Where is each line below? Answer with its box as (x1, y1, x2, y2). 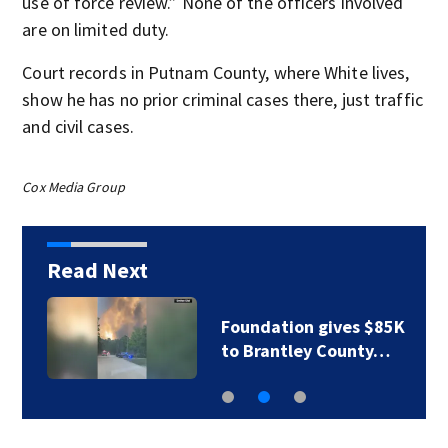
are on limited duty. (22, 18, 170, 41)
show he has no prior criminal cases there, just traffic (22, 88, 423, 111)
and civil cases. (22, 115, 134, 138)
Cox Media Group (22, 178, 125, 196)
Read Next (46, 256, 148, 284)
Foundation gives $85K (220, 315, 405, 338)
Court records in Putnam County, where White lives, (22, 61, 410, 84)
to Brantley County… (220, 339, 390, 362)
